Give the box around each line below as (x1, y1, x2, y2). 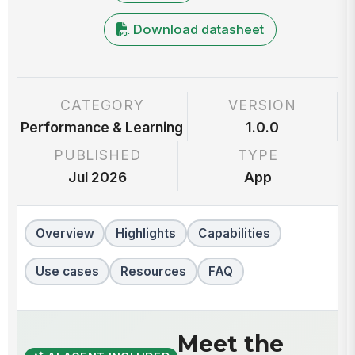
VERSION (228, 97, 296, 114)
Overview (35, 226, 94, 242)
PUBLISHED (53, 146, 141, 163)
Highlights (116, 226, 177, 242)
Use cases (35, 264, 99, 280)
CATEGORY (59, 97, 144, 114)
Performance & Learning (21, 119, 184, 136)
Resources (120, 264, 187, 280)
